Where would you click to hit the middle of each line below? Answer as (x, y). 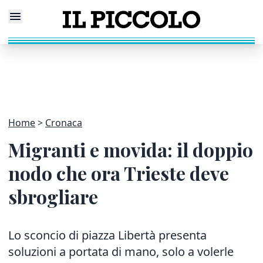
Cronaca (64, 123)
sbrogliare (53, 196)
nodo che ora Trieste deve (119, 173)
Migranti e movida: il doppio (131, 149)
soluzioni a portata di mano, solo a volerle (121, 252)
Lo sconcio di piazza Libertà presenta (107, 235)
